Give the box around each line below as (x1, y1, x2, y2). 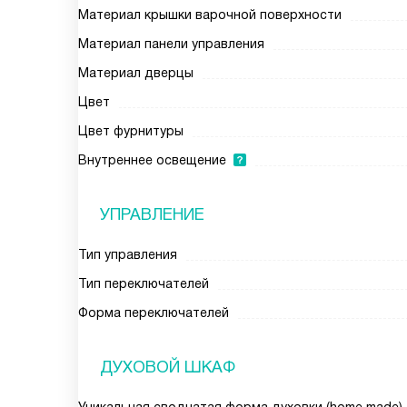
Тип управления (78, 247, 177, 262)
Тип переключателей (78, 276, 209, 291)
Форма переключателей (78, 305, 229, 320)
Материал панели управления (78, 36, 264, 51)
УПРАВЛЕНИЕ (100, 205, 204, 223)
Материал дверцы (78, 65, 194, 80)
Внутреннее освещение (78, 153, 226, 167)
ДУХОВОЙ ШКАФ (100, 358, 235, 376)
